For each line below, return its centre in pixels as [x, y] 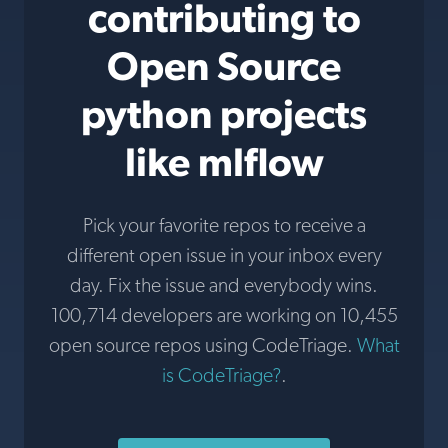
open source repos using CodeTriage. [202, 345]
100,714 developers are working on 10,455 [224, 315]
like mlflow [224, 161]
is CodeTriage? [221, 375]
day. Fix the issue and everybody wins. [224, 285]
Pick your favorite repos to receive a [224, 225]
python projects [224, 113]
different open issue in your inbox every [224, 255]
